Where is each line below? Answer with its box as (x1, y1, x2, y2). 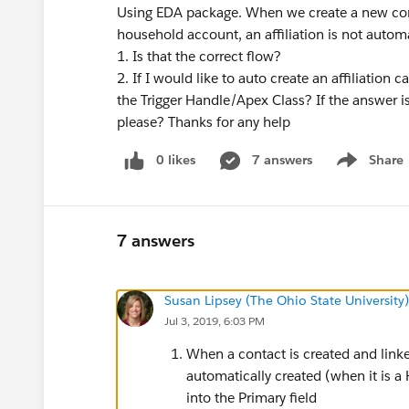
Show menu (330, 161, 404, 178)
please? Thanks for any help (117, 113, 290, 131)
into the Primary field (186, 388, 317, 406)
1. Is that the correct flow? (117, 47, 281, 65)
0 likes (156, 152, 195, 168)
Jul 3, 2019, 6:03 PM (164, 312, 265, 329)
